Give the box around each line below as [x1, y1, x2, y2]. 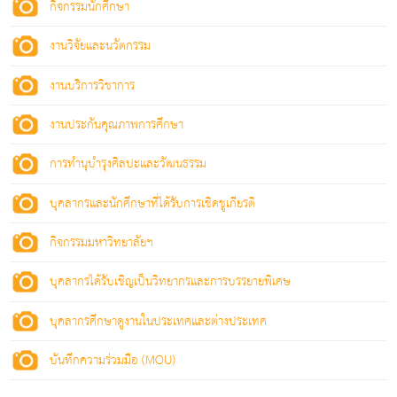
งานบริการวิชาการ [50, 74, 136, 97]
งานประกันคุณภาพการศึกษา [50, 114, 184, 136]
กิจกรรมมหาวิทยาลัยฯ [50, 232, 154, 254]
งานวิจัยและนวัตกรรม [50, 35, 152, 58]
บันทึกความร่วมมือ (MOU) [50, 350, 176, 371]
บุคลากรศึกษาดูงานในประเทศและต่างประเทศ [50, 310, 268, 332]
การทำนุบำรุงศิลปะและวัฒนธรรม [50, 153, 207, 175]
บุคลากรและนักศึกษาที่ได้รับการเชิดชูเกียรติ [50, 192, 256, 214]
